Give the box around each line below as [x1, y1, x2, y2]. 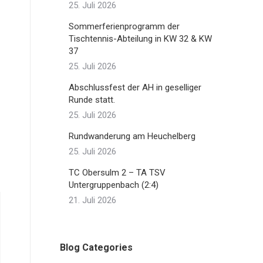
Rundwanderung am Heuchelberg [69, 131, 195, 141]
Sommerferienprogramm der [69, 21, 180, 32]
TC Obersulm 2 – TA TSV [69, 167, 166, 178]
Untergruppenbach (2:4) [69, 180, 159, 190]
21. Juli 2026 [69, 195, 116, 205]
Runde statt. [69, 95, 115, 105]
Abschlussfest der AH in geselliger [69, 82, 201, 93]
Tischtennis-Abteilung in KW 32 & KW [69, 33, 212, 44]
